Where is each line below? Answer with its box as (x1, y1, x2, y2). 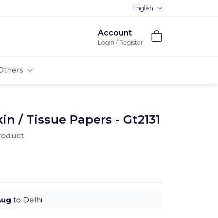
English (132, 4, 153, 12)
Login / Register (98, 38, 143, 46)
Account (98, 28, 132, 37)
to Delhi (11, 195, 42, 204)
